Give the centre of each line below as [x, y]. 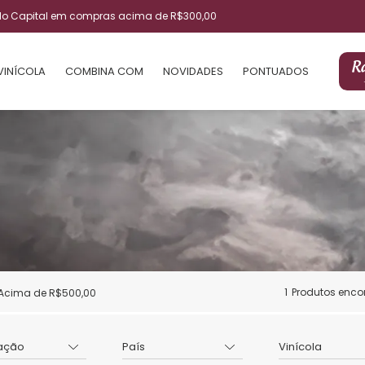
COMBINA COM [104, 71]
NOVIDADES [193, 71]
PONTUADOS [276, 71]
